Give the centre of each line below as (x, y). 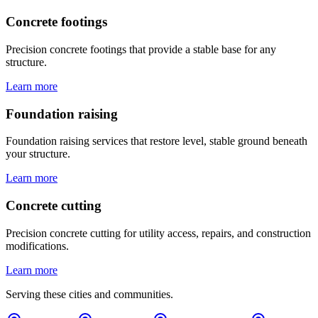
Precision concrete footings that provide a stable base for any (141, 49)
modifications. (37, 246)
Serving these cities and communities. (89, 294)
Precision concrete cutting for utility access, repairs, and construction (158, 233)
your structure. (38, 154)
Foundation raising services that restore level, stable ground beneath (157, 141)
